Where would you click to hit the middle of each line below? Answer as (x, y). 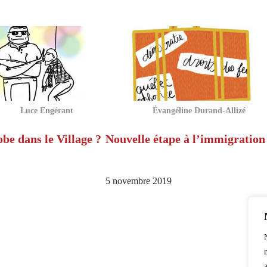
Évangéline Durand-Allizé (199, 111)
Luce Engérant (46, 111)
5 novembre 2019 (138, 181)
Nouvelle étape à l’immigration (185, 139)
